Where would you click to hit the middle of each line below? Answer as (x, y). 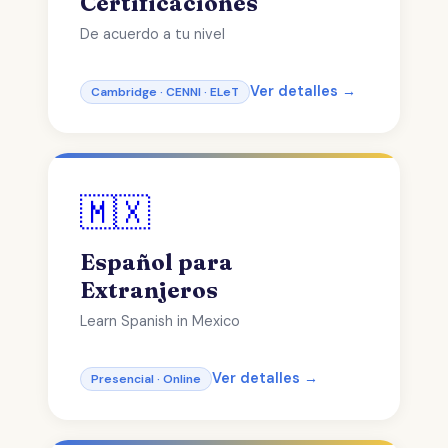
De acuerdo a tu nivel (152, 34)
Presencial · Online (146, 379)
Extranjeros (149, 290)
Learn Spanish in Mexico (160, 321)
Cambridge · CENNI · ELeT (165, 92)
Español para (156, 262)
